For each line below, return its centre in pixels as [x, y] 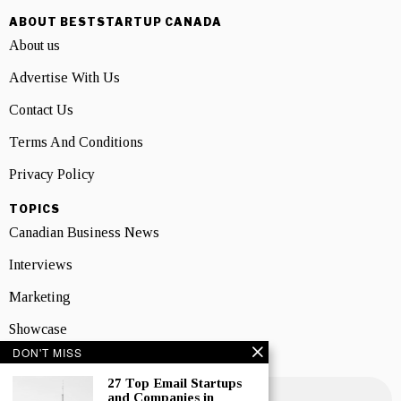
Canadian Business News [84, 233]
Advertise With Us [64, 78]
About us [34, 46]
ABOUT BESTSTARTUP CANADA [115, 22]
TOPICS [34, 209]
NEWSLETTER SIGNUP [84, 364]
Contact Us [41, 110]
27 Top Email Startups [175, 383]
